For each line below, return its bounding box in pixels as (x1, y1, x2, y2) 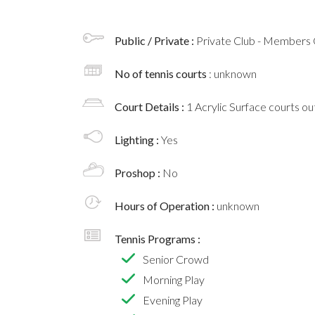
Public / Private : (115, 34, 196, 48)
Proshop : (115, 166, 162, 180)
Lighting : (115, 133, 161, 147)
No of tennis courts (115, 67, 209, 81)
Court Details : (115, 100, 186, 114)
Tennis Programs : (115, 232, 200, 246)
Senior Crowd (143, 252, 209, 266)
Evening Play (143, 293, 202, 307)
